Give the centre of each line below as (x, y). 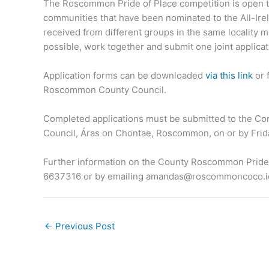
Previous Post (84, 226)
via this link (229, 75)
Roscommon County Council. (105, 89)
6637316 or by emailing (95, 176)
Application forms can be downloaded (124, 75)
